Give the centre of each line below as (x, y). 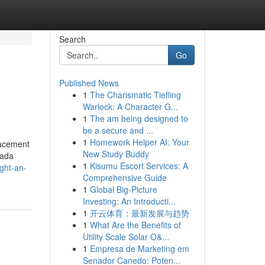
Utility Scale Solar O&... (126, 237)
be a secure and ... (118, 130)
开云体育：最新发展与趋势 (139, 213)
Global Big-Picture (123, 189)
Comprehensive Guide (125, 177)
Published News (89, 83)
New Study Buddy (116, 154)
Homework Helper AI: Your (139, 142)
